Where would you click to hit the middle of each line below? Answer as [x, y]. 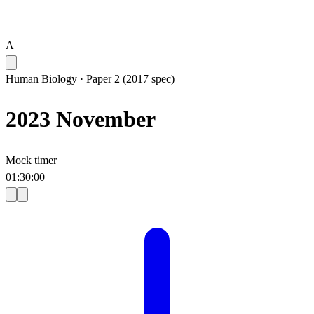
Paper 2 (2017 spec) [130, 79]
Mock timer [31, 160]
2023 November [81, 120]
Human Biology [41, 79]
